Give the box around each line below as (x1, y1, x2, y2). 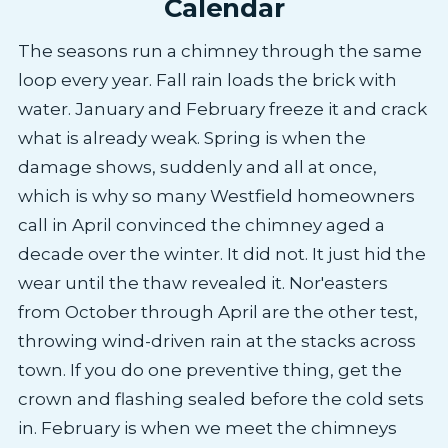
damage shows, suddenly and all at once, (17, 156, 377, 177)
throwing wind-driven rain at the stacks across (17, 330, 416, 351)
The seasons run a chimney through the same (17, 40, 422, 61)
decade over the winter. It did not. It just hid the (17, 243, 426, 264)
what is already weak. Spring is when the (17, 127, 366, 148)
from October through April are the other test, (17, 301, 418, 322)
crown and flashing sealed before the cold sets (17, 388, 424, 409)
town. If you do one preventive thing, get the (17, 359, 402, 380)
